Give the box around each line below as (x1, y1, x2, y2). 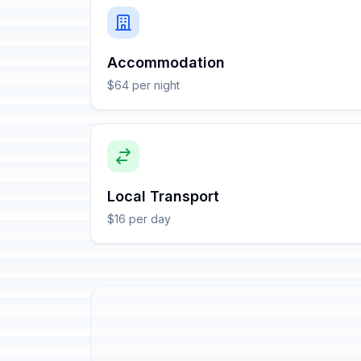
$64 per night (107, 78, 180, 92)
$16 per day (107, 212, 171, 226)
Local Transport (107, 188, 219, 205)
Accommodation (107, 54, 225, 71)
